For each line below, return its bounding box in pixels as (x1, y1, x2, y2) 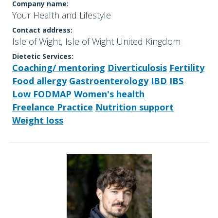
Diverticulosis (108, 62, 167, 74)
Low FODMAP (12, 88, 72, 100)
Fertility (169, 62, 204, 74)
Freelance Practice (12, 101, 93, 113)
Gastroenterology (69, 75, 148, 87)
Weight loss (12, 114, 63, 127)
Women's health (74, 88, 145, 100)
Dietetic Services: (12, 52, 73, 61)
